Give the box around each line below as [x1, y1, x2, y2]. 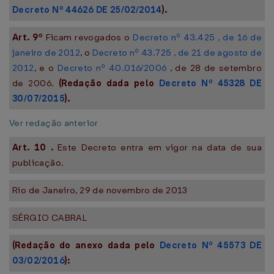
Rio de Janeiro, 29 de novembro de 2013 [12, 184, 188, 196]
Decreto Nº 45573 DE [159, 239, 262, 251]
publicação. [12, 157, 64, 169]
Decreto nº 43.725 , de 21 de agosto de [92, 46, 262, 59]
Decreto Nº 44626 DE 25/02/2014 [12, 4, 162, 16]
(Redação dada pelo [58, 77, 159, 89]
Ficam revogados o [43, 31, 133, 43]
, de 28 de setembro [166, 62, 262, 74]
